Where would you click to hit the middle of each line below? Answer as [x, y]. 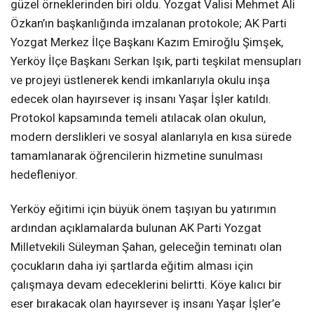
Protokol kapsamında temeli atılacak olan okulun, [138, 117]
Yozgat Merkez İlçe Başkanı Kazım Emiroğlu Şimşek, [147, 42]
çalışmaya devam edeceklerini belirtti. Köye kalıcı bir [146, 284]
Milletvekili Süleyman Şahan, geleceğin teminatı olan [146, 246]
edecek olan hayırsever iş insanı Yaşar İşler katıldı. [141, 98]
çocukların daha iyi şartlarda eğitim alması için [132, 265]
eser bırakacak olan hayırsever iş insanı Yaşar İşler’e [145, 303]
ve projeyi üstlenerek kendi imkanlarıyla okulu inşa [140, 80]
